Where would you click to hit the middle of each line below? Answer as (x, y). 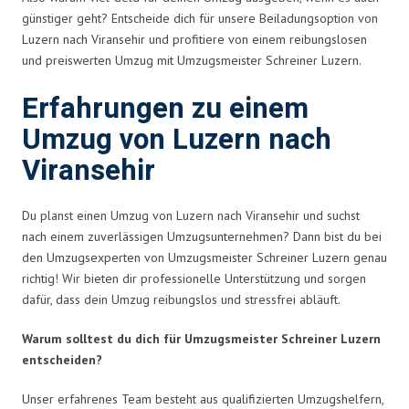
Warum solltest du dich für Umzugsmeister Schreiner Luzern (201, 338)
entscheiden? (62, 359)
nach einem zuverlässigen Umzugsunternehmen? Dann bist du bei (202, 236)
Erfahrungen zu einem (165, 109)
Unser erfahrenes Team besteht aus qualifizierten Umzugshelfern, (203, 399)
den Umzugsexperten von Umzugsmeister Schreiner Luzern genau (204, 257)
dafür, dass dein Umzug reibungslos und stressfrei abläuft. (181, 299)
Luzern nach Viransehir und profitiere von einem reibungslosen (194, 39)
